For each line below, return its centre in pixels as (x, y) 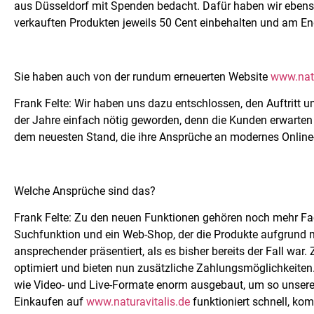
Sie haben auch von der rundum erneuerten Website (142, 76)
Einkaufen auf (50, 302)
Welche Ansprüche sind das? (85, 191)
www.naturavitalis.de (138, 302)
